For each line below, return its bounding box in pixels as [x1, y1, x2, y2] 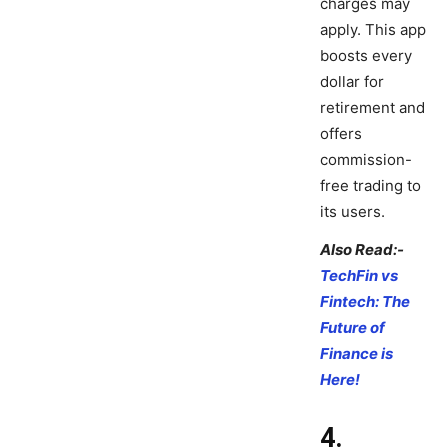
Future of [320, 318, 385, 338]
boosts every [320, 46, 412, 66]
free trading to [320, 176, 421, 196]
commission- [320, 150, 412, 170]
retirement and [320, 98, 425, 118]
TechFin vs [320, 266, 398, 286]
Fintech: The [320, 292, 410, 312]
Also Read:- [320, 240, 404, 260]
